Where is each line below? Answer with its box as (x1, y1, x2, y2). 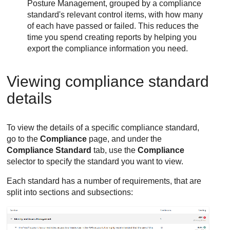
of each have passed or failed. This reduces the (27, 22, 199, 31)
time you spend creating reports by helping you (27, 33, 197, 42)
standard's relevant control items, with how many (27, 10, 203, 20)
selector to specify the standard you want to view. (7, 157, 184, 166)
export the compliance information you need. (27, 44, 188, 53)
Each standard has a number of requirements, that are (7, 177, 202, 186)
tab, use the (91, 146, 138, 155)
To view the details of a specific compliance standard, (7, 123, 200, 132)
